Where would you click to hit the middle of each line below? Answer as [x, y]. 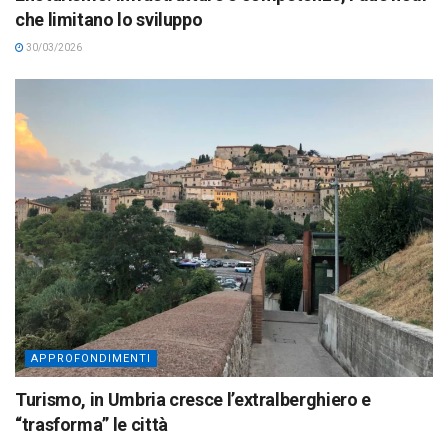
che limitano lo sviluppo [109, 19]
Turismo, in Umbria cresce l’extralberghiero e [193, 400]
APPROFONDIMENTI [91, 359]
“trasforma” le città [91, 425]
